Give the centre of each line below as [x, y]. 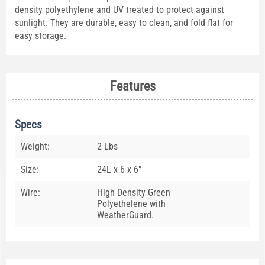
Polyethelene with [131, 204]
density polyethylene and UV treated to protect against [119, 10]
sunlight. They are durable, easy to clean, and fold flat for [124, 23]
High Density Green [134, 193]
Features [132, 86]
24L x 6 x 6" [119, 170]
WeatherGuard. [125, 215]
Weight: [35, 147]
